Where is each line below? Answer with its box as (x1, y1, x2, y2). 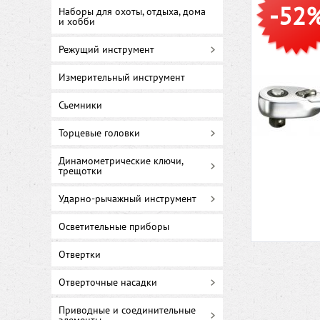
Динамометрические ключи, (59, 154, 183, 167)
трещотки (59, 164, 102, 177)
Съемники (59, 99, 102, 111)
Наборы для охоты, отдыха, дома (59, 5, 206, 18)
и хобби (59, 15, 95, 28)
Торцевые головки (59, 126, 140, 139)
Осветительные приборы (59, 220, 169, 233)
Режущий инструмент (59, 43, 154, 56)
